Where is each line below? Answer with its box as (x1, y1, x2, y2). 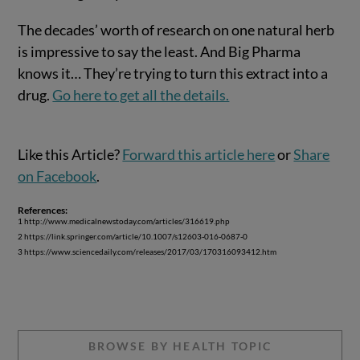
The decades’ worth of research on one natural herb (18, 21, 335, 39)
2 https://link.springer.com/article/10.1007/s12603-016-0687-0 (18, 232, 248, 242)
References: (18, 204, 68, 217)
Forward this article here (122, 145, 276, 164)
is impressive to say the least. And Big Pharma (18, 43, 301, 61)
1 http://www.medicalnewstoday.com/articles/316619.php (18, 217, 231, 227)
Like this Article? (18, 145, 123, 164)
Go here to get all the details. (52, 86, 230, 104)
